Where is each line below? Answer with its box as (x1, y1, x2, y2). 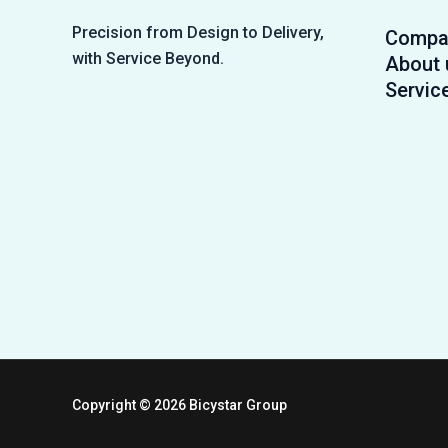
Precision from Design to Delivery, (72, 23, 324, 43)
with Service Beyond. (72, 49, 224, 69)
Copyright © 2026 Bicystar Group (72, 397, 287, 414)
